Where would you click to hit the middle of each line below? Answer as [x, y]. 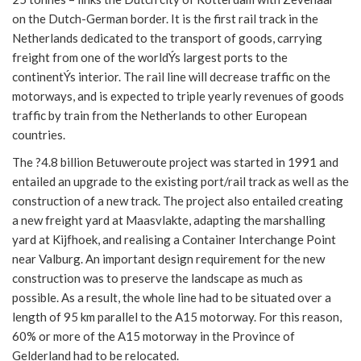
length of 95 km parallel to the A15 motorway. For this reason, [177, 316]
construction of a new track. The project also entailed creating [178, 200]
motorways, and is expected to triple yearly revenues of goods [178, 95]
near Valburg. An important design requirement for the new [168, 258]
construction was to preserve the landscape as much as [158, 278]
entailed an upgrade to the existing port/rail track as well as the [180, 181]
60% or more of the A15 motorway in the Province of [154, 336]
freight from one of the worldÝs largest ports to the [150, 57]
